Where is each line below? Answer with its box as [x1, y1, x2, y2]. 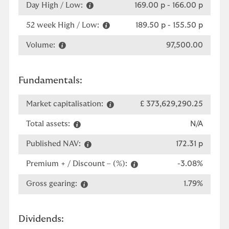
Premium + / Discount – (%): [26, 160, 129, 168]
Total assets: [26, 120, 72, 128]
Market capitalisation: [26, 100, 105, 108]
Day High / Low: [26, 1, 85, 9]
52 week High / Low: [26, 21, 101, 29]
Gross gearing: [26, 180, 79, 188]
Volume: [26, 41, 57, 49]
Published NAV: [26, 140, 83, 148]
